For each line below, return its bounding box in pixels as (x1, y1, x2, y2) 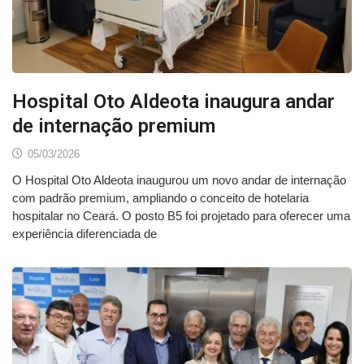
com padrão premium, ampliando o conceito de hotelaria (12, 190, 309, 205)
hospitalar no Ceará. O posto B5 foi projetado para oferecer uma (12, 208, 350, 223)
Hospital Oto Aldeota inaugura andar (12, 89, 335, 113)
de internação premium (12, 114, 215, 137)
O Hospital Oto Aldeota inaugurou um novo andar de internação (12, 172, 346, 187)
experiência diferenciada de (12, 226, 157, 240)
